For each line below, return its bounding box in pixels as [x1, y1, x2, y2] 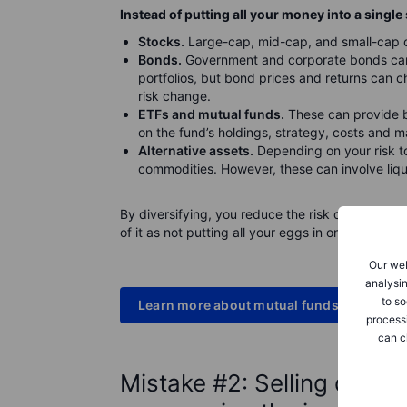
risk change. [138, 88, 211, 104]
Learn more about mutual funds [138, 297, 339, 313]
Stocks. [138, 34, 184, 49]
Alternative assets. [138, 143, 253, 158]
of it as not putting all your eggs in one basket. [120, 224, 396, 240]
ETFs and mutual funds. [138, 106, 284, 122]
